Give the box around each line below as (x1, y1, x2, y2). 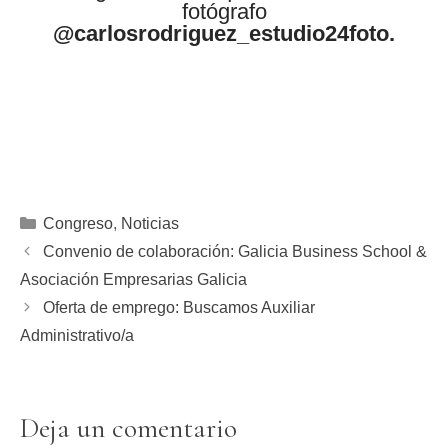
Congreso (42, 215, 113, 233)
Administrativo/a (20, 327, 134, 345)
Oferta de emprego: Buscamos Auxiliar (42, 299, 315, 317)
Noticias (120, 215, 179, 233)
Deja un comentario (20, 411, 237, 446)
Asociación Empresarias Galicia (20, 271, 247, 289)
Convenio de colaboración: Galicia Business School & (42, 243, 427, 261)
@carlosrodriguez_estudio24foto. (53, 21, 395, 47)
